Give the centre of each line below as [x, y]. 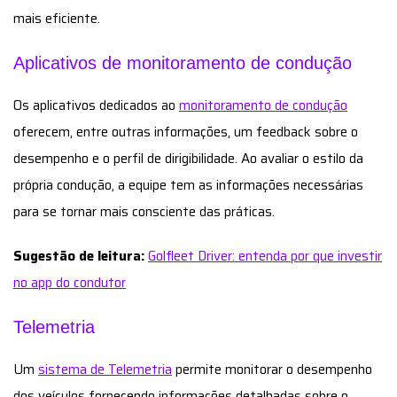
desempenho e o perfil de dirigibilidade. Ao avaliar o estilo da [188, 158]
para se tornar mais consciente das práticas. [144, 211]
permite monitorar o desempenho [272, 369]
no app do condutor [70, 282]
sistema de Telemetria [105, 369]
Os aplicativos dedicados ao [96, 105]
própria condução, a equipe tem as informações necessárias [188, 185]
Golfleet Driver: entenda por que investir [265, 256]
